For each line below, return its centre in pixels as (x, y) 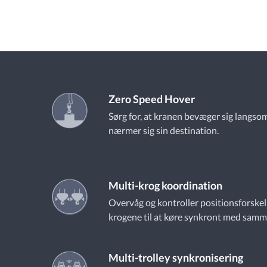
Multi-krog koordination (165, 185)
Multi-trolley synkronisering (176, 257)
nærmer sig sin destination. (164, 130)
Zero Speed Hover (152, 99)
